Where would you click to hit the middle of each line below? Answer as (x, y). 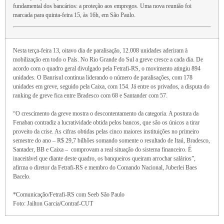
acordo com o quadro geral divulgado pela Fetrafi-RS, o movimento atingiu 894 (107, 68)
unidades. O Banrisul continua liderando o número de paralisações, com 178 (103, 77)
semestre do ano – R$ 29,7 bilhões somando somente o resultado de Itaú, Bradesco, (111, 140)
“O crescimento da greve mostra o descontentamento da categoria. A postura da (106, 113)
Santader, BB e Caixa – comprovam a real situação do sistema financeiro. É (102, 149)
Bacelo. (22, 176)
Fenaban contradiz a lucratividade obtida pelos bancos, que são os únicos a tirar (106, 122)
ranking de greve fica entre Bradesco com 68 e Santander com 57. (90, 95)
